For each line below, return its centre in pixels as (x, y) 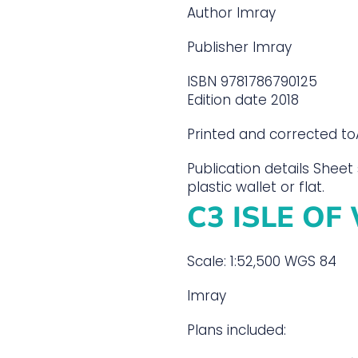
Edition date (227, 99)
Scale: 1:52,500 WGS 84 (262, 261)
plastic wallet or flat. (256, 187)
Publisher (218, 47)
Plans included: (237, 330)
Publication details (248, 168)
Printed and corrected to (271, 134)
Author (210, 12)
